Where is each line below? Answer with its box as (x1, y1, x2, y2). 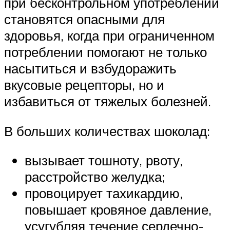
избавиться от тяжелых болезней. (4, 93, 211, 110)
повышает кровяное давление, (25, 201, 212, 218)
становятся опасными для (4, 11, 165, 28)
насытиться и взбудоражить (4, 60, 177, 77)
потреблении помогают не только (4, 44, 207, 61)
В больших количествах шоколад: (4, 122, 210, 139)
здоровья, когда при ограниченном (4, 27, 215, 44)
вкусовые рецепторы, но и (4, 76, 164, 93)
